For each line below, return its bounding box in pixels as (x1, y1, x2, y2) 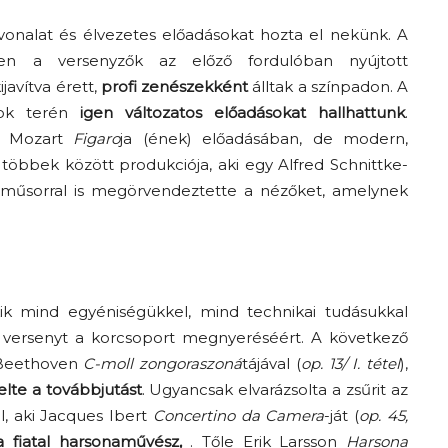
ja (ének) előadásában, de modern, (120, 129, 408, 148)
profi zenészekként (100, 77, 249, 96)
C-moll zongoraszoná (83, 354, 242, 373)
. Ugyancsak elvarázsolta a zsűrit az (141, 380, 409, 399)
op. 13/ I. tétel (300, 354, 400, 373)
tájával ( (242, 354, 301, 373)
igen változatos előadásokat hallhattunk (79, 103, 406, 122)
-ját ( (324, 406, 360, 425)
